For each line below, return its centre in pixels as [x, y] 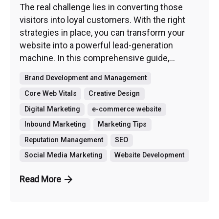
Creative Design [114, 94]
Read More [40, 179]
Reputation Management [64, 140]
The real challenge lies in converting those [101, 7]
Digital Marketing [52, 109]
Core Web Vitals [50, 94]
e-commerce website [127, 109]
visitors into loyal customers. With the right [102, 20]
